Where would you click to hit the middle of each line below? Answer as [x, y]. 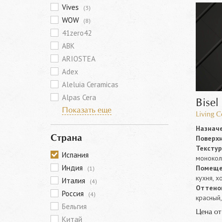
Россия [74, 194]
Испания [75, 155]
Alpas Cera [79, 97]
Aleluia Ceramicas [90, 84]
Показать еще [87, 110]
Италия [75, 181]
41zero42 [77, 33]
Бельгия [74, 206]
